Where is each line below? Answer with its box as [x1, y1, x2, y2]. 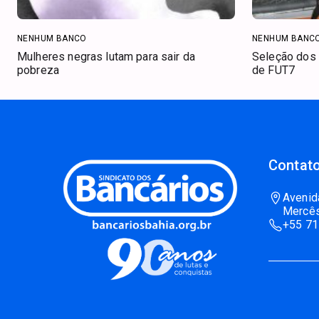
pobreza [17, 63, 60, 77]
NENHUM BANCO [17, 33, 87, 43]
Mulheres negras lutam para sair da [17, 49, 196, 63]
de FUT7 [252, 63, 296, 77]
